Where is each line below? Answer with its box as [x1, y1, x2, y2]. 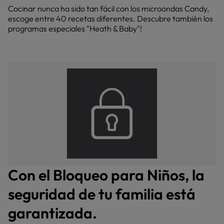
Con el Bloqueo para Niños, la [8, 165, 204, 184]
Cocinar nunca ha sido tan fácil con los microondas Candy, [8, 3, 209, 13]
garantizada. [8, 203, 97, 222]
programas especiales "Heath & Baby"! [8, 23, 142, 33]
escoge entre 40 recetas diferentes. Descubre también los [8, 13, 213, 23]
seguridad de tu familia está [8, 184, 195, 203]
